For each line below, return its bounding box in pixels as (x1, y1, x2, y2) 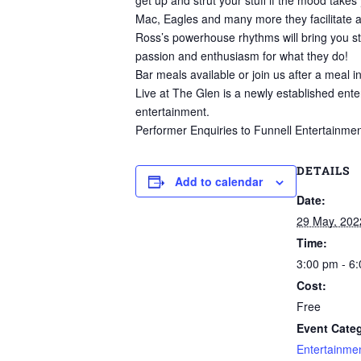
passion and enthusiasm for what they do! (135, 48, 348, 64)
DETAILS (297, 163, 351, 178)
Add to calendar (175, 173, 263, 189)
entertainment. (135, 103, 210, 119)
